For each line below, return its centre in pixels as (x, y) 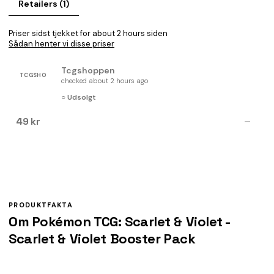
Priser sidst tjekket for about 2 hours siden (88, 33)
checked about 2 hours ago (105, 81)
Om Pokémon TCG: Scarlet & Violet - (120, 221)
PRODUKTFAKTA (41, 205)
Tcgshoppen (88, 70)
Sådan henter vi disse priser (61, 44)
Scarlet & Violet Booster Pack (102, 239)
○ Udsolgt (79, 97)
